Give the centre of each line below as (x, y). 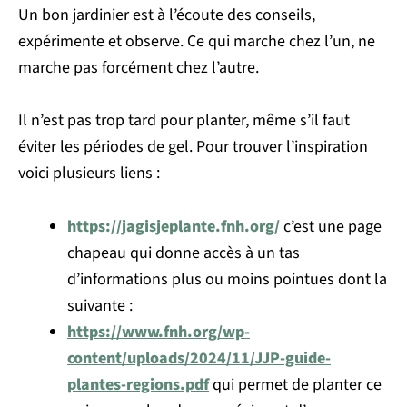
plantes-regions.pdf (138, 384)
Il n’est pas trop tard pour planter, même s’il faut (184, 121)
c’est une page (331, 226)
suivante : (100, 305)
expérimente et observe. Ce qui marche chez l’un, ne (197, 42)
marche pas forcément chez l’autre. (140, 68)
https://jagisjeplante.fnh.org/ (174, 226)
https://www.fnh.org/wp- (159, 332)
